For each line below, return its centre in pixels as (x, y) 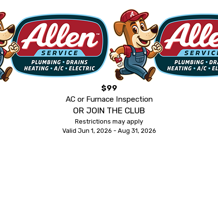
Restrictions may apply (109, 122)
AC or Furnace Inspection (109, 99)
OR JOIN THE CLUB (109, 111)
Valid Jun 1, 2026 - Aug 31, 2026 (109, 131)
